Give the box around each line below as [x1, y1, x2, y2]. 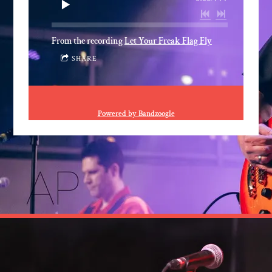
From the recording [51, 35, 124, 47]
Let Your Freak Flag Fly [124, 35, 212, 47]
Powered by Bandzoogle [97, 109, 175, 119]
